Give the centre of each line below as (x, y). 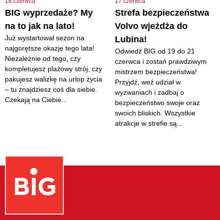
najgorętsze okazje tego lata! (50, 48)
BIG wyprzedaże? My (49, 13)
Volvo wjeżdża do (151, 26)
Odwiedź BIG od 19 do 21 (155, 51)
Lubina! (131, 39)
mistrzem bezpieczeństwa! (156, 71)
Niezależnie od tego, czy (43, 58)
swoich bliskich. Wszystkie (155, 113)
